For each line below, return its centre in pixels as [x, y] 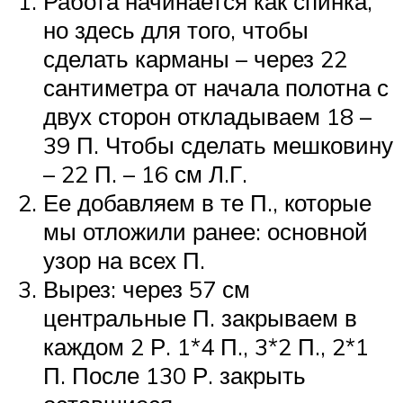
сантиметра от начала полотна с [216, 88]
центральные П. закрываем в [200, 318]
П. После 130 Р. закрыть [175, 376]
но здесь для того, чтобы [176, 30]
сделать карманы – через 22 [195, 59]
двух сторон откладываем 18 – [207, 116]
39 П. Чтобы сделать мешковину [218, 145]
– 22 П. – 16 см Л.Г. [145, 174]
